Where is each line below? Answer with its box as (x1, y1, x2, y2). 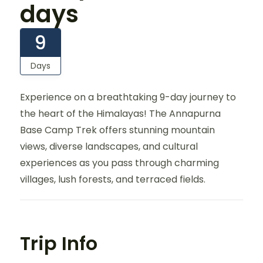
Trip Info (20, 230, 97, 257)
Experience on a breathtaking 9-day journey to (20, 90, 236, 104)
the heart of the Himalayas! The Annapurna (20, 107, 221, 121)
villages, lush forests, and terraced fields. (20, 173, 205, 187)
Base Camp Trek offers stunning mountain (20, 123, 215, 137)
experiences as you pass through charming (20, 156, 219, 170)
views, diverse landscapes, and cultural (20, 140, 198, 154)
